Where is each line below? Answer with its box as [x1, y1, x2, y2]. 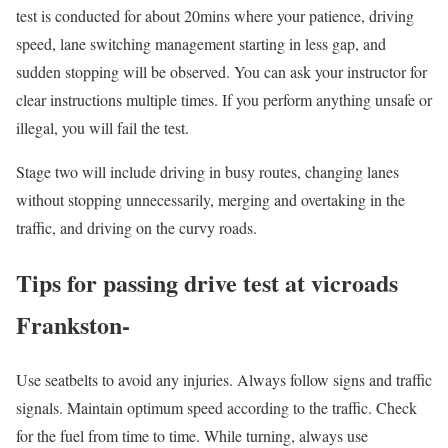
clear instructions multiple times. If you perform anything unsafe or [16, 89, 432, 111]
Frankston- [16, 307, 138, 343]
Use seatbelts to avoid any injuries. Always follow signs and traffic [16, 369, 432, 391]
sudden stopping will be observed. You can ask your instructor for [16, 61, 427, 83]
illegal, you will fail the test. [16, 117, 189, 139]
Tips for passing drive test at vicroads [16, 265, 398, 301]
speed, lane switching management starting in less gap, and [16, 33, 386, 55]
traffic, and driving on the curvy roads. [16, 217, 257, 239]
